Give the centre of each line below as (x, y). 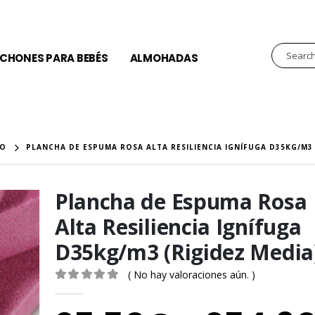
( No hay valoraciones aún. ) (191, 274)
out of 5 (97, 290)
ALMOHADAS (164, 58)
